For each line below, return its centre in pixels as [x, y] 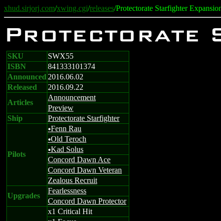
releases [102, 8]
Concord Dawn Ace [79, 160]
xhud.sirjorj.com [29, 8]
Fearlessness [67, 191]
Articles [20, 102]
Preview [61, 108]
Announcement [72, 97]
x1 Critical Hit [70, 211]
